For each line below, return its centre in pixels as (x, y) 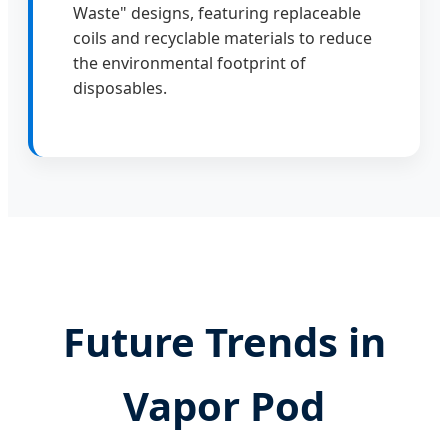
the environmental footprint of (189, 62)
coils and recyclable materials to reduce (222, 37)
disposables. (120, 87)
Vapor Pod (224, 405)
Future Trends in (224, 341)
